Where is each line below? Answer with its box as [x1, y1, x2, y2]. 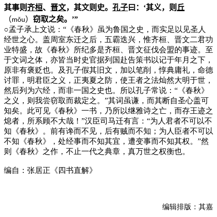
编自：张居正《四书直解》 [4, 166, 97, 174]
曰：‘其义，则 [128, 3, 177, 12]
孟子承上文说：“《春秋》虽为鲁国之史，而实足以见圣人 [9, 25, 206, 33]
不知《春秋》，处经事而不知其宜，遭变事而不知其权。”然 [4, 137, 209, 145]
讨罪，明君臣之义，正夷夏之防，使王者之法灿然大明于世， [4, 76, 213, 84]
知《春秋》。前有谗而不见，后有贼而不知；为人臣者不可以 [4, 126, 213, 135]
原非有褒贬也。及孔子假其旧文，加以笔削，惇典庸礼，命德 [4, 65, 213, 74]
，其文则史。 [66, 3, 112, 12]
